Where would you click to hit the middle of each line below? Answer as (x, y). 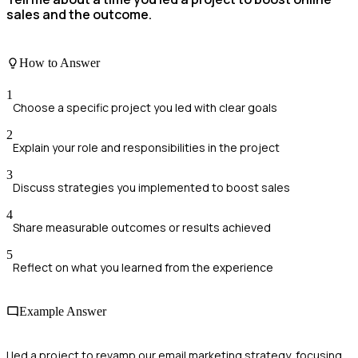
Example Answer (63, 311)
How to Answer (60, 63)
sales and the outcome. (79, 14)
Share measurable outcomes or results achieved (142, 227)
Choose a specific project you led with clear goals (145, 107)
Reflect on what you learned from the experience (143, 267)
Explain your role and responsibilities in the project (146, 147)
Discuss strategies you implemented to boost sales (151, 187)
